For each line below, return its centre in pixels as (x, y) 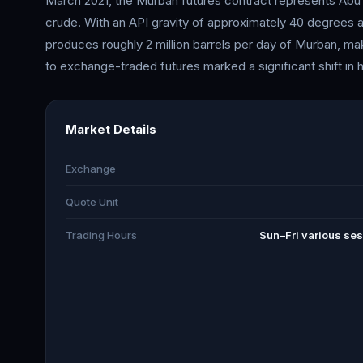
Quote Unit (92, 202)
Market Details (111, 129)
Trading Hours (101, 235)
